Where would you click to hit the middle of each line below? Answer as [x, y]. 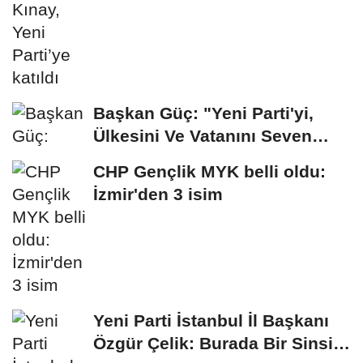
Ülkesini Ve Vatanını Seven [203, 136]
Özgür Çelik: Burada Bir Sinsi [213, 344]
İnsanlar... [133, 159]
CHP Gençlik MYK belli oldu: [209, 172]
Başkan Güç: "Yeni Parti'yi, [203, 113]
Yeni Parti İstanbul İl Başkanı [211, 321]
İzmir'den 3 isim [158, 194]
